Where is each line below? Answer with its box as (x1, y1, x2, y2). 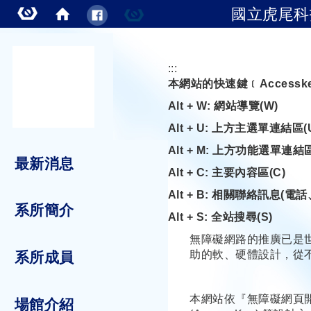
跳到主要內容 (32, 35, 135, 54)
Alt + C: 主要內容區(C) (167, 167, 286, 178)
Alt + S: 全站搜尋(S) (167, 211, 273, 223)
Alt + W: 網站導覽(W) (167, 100, 278, 112)
